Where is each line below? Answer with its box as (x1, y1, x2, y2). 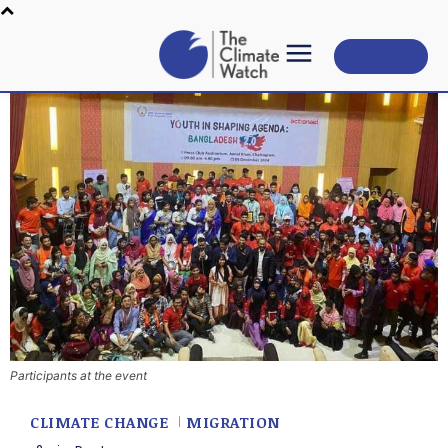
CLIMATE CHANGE (30, 412, 168, 433)
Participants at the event (10, 367, 147, 383)
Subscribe (354, 46, 408, 65)
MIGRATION (186, 412, 280, 433)
